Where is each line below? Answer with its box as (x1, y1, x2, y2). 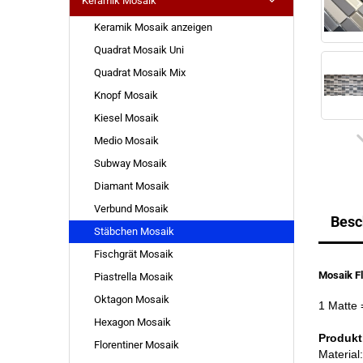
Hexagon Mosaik (93, 316, 171, 328)
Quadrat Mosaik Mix (93, 66, 186, 79)
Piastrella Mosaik (93, 271, 173, 283)
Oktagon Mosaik (93, 293, 169, 305)
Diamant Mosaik (93, 180, 169, 192)
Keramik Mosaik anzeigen (93, 21, 212, 33)
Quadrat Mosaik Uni (93, 44, 184, 56)
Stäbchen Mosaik (93, 225, 174, 237)
